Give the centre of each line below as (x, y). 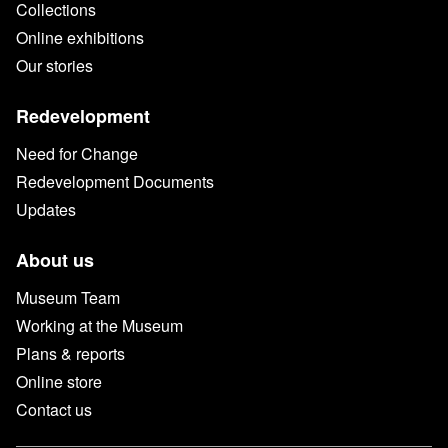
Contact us (54, 409)
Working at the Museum (99, 325)
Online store (59, 381)
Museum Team (68, 297)
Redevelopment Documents (115, 181)
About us (55, 259)
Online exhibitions (80, 37)
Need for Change (77, 153)
